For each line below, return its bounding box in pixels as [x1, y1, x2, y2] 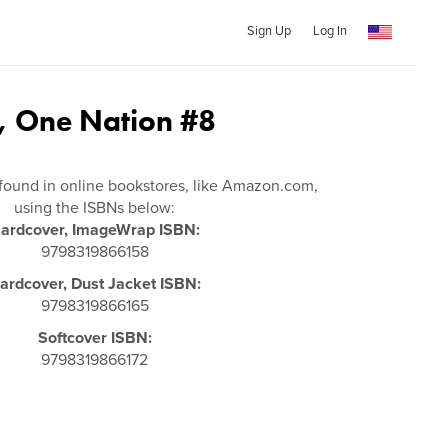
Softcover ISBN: [37, 328, 152, 348]
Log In [312, 23, 347, 39]
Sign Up [246, 23, 291, 39]
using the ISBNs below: [14, 198, 176, 218]
